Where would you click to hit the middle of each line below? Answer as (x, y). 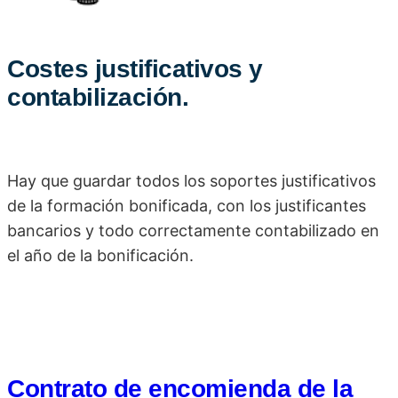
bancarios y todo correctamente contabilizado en (193, 231)
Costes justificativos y (135, 69)
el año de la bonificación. (100, 256)
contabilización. (98, 98)
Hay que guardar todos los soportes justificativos (191, 181)
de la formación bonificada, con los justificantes (187, 206)
